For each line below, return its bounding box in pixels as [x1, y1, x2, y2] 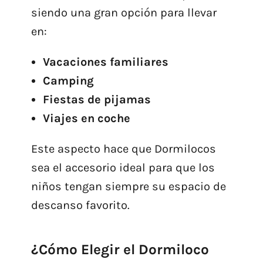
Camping [42, 74, 94, 88]
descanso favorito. [31, 198, 130, 213]
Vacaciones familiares [42, 55, 168, 69]
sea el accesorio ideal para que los [31, 161, 215, 175]
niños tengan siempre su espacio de [31, 180, 226, 194]
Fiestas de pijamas [42, 93, 151, 107]
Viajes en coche [42, 112, 130, 126]
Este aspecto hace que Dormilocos [31, 142, 216, 156]
